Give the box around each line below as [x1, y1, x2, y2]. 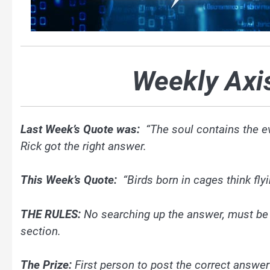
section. [20, 224, 61, 238]
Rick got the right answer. [20, 139, 146, 154]
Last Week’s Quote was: [20, 122, 140, 137]
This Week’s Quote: [20, 173, 120, 187]
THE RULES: [20, 207, 81, 221]
